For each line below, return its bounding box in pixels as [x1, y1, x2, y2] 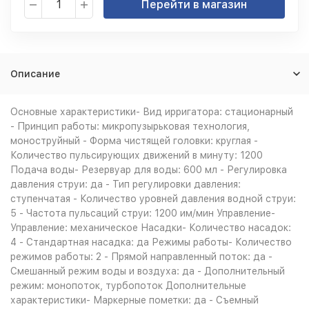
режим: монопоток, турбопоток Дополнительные [10, 280, 246, 291]
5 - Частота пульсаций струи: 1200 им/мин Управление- [10, 208, 275, 219]
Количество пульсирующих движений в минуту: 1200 [10, 150, 263, 161]
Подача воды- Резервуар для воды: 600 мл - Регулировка [10, 164, 287, 175]
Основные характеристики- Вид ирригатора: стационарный [10, 106, 293, 117]
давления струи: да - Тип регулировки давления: [10, 179, 241, 190]
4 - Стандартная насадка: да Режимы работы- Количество [10, 237, 292, 248]
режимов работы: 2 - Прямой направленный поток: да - [10, 251, 272, 262]
